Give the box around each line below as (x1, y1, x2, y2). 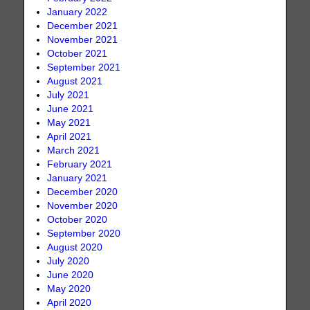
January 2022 (47, 6, 108, 17)
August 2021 (47, 75, 103, 86)
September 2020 (47, 228, 121, 239)
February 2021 (47, 158, 113, 170)
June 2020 (47, 269, 94, 280)
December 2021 (47, 20, 118, 31)
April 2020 (47, 297, 92, 308)
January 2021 (47, 172, 108, 183)
